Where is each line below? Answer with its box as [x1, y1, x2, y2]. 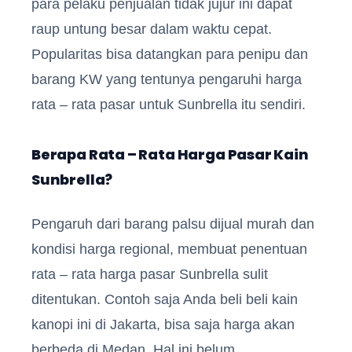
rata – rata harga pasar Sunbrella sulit [31, 266, 268, 282]
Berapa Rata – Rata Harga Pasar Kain [31, 144, 309, 164]
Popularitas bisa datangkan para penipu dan [31, 46, 308, 62]
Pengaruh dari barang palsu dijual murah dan [31, 215, 314, 232]
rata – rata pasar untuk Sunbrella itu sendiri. [31, 96, 306, 112]
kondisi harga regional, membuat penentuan [31, 240, 307, 257]
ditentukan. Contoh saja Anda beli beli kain [31, 291, 298, 307]
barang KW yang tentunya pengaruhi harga [31, 71, 302, 87]
